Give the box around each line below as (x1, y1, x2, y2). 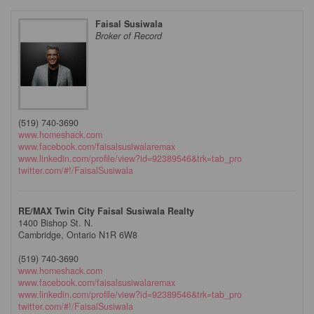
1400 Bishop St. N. (18, 217, 93, 230)
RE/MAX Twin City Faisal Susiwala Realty (18, 205, 194, 218)
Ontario (67, 228, 96, 242)
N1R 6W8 (99, 228, 137, 242)
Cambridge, (18, 228, 67, 242)
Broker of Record (95, 29, 162, 42)
